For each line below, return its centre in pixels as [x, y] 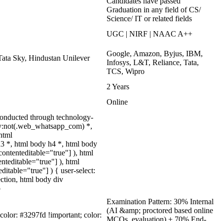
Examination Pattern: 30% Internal [160, 202]
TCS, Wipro [126, 71]
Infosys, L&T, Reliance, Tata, [153, 62]
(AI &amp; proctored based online [160, 210]
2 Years [118, 87]
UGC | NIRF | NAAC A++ [149, 34]
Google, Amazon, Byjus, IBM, [155, 54]
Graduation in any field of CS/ [154, 10]
